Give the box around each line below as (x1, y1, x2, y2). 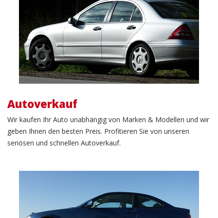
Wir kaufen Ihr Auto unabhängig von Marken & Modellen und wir (7, 114, 209, 124)
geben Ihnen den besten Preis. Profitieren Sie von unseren (7, 126, 189, 136)
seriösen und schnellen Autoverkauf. (7, 138, 121, 147)
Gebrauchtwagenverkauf (9, 181, 199, 204)
